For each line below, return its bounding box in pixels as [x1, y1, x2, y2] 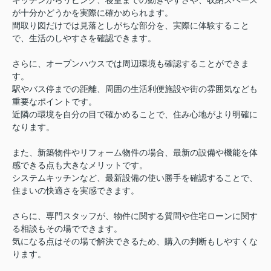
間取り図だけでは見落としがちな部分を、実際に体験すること [12, 21, 249, 31]
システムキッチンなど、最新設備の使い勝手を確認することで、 [12, 173, 258, 183]
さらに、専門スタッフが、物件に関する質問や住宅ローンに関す [12, 211, 258, 221]
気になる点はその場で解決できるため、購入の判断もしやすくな [12, 237, 258, 247]
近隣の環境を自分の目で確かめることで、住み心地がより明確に [12, 109, 258, 120]
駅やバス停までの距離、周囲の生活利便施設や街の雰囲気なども [12, 84, 258, 94]
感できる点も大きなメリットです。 [12, 160, 148, 171]
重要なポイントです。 [12, 97, 97, 107]
